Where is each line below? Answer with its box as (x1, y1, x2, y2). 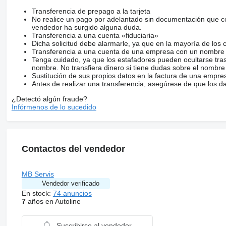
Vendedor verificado (41, 179, 99, 187)
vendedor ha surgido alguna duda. (31, 23, 142, 31)
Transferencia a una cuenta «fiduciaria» (31, 31, 158, 39)
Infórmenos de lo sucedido (11, 102, 96, 111)
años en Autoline (25, 197, 81, 205)
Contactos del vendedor (21, 143, 125, 154)
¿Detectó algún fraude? (11, 94, 87, 103)
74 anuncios (52, 189, 92, 197)
